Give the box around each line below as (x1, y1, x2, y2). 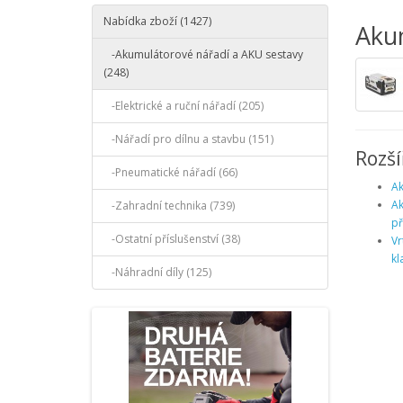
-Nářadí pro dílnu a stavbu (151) (103, 131, 273, 148)
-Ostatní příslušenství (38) (103, 231, 240, 247)
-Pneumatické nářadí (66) (103, 165, 237, 181)
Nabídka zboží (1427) (103, 13, 211, 30)
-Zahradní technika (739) (103, 198, 235, 214)
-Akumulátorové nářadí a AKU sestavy (103, 47, 303, 63)
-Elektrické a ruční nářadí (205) (103, 98, 264, 114)
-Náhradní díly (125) (103, 264, 211, 281)
